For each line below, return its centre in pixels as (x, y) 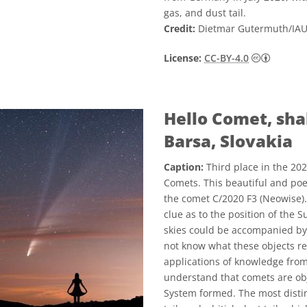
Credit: (180, 28)
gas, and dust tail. (205, 13)
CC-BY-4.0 (226, 58)
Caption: (184, 167)
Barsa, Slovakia (228, 141)
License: (183, 58)
